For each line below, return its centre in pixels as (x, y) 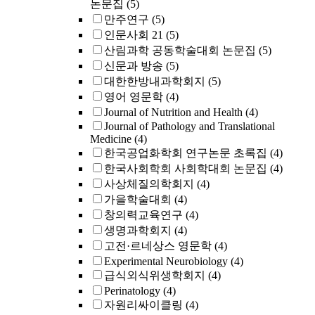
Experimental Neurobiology (166, 261)
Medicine (111, 139)
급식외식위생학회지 (155, 275)
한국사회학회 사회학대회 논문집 (186, 168)
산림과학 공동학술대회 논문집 (180, 50)
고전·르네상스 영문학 (158, 246)
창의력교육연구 (143, 215)
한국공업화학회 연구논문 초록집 (186, 153)
